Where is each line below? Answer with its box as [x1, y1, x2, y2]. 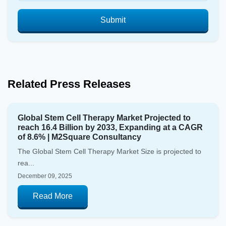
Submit [100, 16, 126, 25]
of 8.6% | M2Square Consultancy [18, 133, 141, 142]
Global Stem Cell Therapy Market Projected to [18, 114, 191, 123]
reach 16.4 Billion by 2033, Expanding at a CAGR [18, 123, 203, 132]
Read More [33, 192, 73, 201]
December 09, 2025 [18, 173, 72, 180]
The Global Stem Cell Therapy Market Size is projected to [18, 147, 201, 156]
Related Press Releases [8, 78, 131, 91]
